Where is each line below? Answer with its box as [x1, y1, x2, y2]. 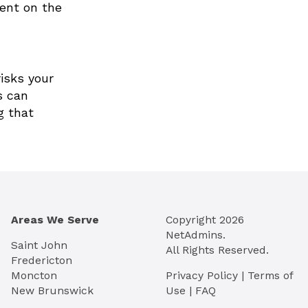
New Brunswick [11, 284, 93, 298]
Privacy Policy [166, 269, 238, 283]
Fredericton [11, 254, 72, 267]
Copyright [166, 212, 219, 226]
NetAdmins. [166, 228, 225, 241]
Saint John [11, 239, 67, 252]
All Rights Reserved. [166, 243, 269, 256]
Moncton [11, 269, 57, 283]
